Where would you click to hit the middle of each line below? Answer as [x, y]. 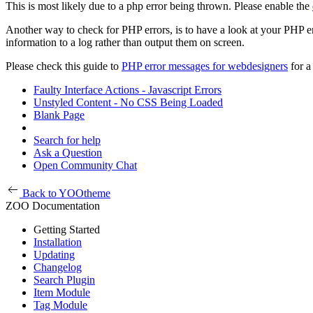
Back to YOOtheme [66, 193]
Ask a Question [68, 152]
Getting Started [67, 229]
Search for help [67, 140]
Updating [54, 254]
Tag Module [60, 305]
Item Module [62, 292]
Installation [58, 242]
